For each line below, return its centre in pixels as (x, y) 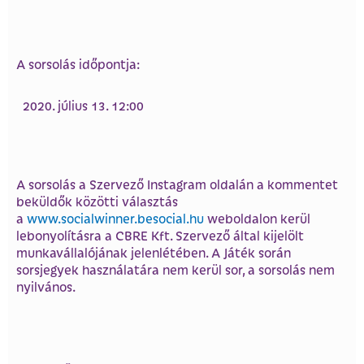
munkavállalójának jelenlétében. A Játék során (154, 253)
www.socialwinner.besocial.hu (115, 219)
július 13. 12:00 (101, 105)
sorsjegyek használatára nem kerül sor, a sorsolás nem (175, 270)
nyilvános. (46, 287)
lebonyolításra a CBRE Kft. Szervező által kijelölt (160, 236)
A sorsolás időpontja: (78, 64)
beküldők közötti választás (97, 201)
